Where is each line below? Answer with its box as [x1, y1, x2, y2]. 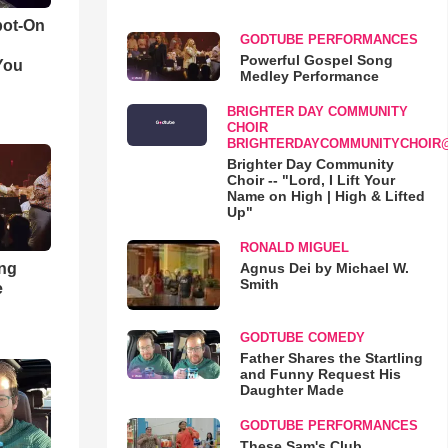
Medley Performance [239, 68, 379, 84]
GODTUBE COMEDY [239, 329, 365, 345]
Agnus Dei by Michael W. [239, 260, 409, 276]
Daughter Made [239, 381, 344, 398]
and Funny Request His [239, 365, 401, 382]
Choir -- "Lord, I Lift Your [226, 172, 395, 188]
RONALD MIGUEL [239, 240, 349, 255]
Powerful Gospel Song [239, 52, 393, 68]
